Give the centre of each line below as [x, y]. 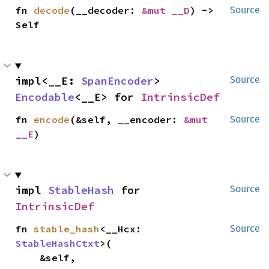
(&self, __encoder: [127, 120]
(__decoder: [106, 11]
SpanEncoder [117, 81]
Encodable [45, 97]
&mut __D [166, 11]
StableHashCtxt [58, 243]
